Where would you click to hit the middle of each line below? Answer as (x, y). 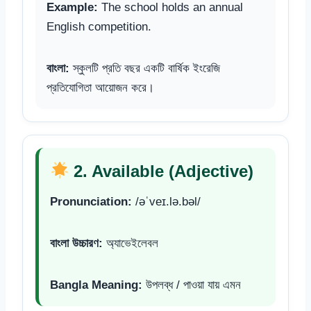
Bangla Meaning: (96, 285)
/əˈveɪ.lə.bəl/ (166, 201)
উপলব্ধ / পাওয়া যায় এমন (192, 285)
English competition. (99, 26)
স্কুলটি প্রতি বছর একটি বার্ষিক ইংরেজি (145, 68)
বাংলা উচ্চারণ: (76, 243)
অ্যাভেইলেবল (131, 243)
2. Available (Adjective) (161, 171)
